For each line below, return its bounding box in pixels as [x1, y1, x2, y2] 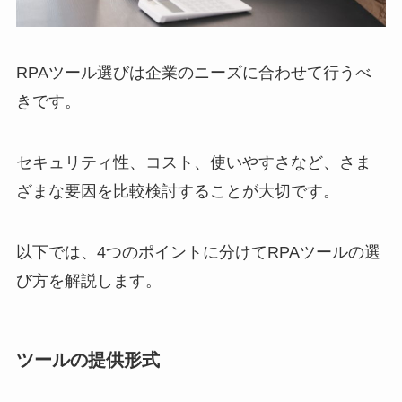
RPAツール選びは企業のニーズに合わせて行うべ [15, 64, 371, 83]
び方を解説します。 [15, 272, 162, 291]
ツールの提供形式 [15, 350, 160, 371]
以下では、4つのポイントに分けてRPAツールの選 [15, 243, 380, 262]
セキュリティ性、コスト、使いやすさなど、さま [15, 153, 371, 172]
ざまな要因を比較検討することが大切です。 [15, 182, 339, 201]
